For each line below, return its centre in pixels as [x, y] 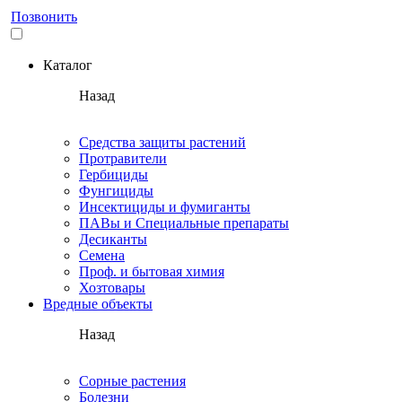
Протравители [123, 158]
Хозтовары [112, 288]
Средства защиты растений [162, 142]
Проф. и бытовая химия [152, 271]
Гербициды [114, 175]
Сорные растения [132, 381]
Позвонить [44, 17]
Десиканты [113, 239]
